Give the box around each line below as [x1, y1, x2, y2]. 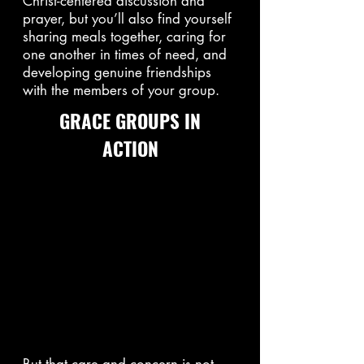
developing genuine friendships [23, 63, 211, 81]
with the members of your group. [23, 81, 223, 99]
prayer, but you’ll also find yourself [23, 10, 232, 28]
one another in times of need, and [23, 45, 227, 63]
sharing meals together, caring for [23, 28, 226, 45]
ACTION [102, 135, 158, 162]
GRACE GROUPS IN [59, 107, 201, 135]
